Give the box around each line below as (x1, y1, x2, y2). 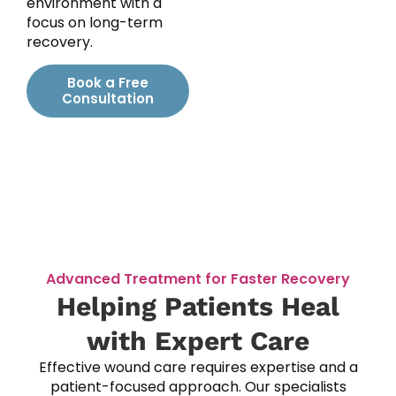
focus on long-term (27, 11, 163, 33)
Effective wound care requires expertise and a (38, 356, 358, 377)
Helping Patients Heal (57, 290, 339, 322)
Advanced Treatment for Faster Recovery (46, 268, 350, 289)
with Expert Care (87, 324, 309, 356)
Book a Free (67, 72, 148, 92)
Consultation (62, 88, 154, 108)
